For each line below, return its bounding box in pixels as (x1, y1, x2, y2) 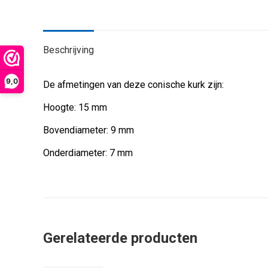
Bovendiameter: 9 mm (43, 124, 134, 136)
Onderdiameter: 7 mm (43, 147, 133, 159)
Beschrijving (43, 44, 94, 56)
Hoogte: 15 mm (43, 102, 107, 113)
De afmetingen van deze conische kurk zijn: (43, 79, 224, 90)
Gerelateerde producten (43, 230, 197, 246)
